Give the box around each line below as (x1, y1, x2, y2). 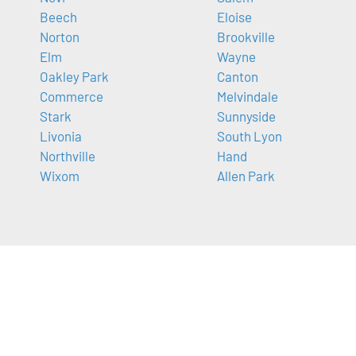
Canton (216, 68, 258, 85)
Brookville (216, 29, 275, 45)
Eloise (216, 9, 252, 25)
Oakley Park (40, 68, 109, 85)
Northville (40, 148, 95, 164)
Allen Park (216, 168, 275, 184)
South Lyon (216, 128, 282, 145)
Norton (40, 29, 79, 45)
